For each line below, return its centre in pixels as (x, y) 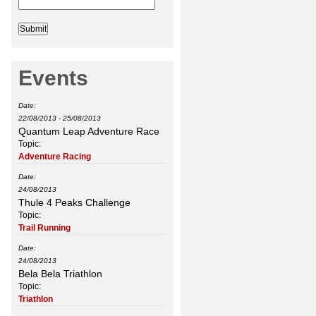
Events (53, 78)
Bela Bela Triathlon (60, 274)
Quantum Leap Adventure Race (89, 132)
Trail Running (44, 228)
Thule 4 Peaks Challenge (74, 203)
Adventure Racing (55, 157)
